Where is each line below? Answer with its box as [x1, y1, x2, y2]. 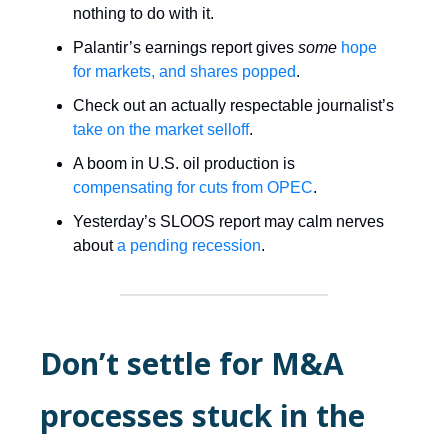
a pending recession [117, 236, 261, 254]
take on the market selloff [73, 120, 249, 138]
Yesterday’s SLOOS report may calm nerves [73, 212, 384, 230]
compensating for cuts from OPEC [73, 178, 313, 196]
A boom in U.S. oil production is [73, 154, 295, 172]
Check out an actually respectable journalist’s [73, 96, 394, 114]
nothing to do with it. [73, 4, 214, 22]
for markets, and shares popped [73, 62, 296, 80]
